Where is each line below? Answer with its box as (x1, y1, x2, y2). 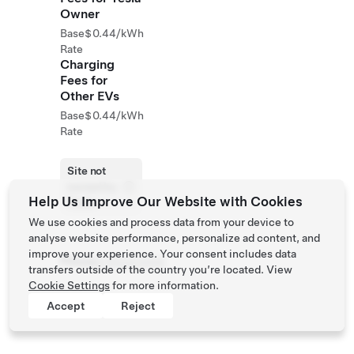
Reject (121, 299, 155, 312)
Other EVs (60, 88, 119, 104)
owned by (67, 180, 118, 193)
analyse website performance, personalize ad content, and (28, 232, 320, 244)
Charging (60, 57, 115, 72)
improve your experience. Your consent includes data (28, 247, 296, 260)
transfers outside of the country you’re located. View (28, 263, 292, 276)
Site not (67, 164, 107, 177)
